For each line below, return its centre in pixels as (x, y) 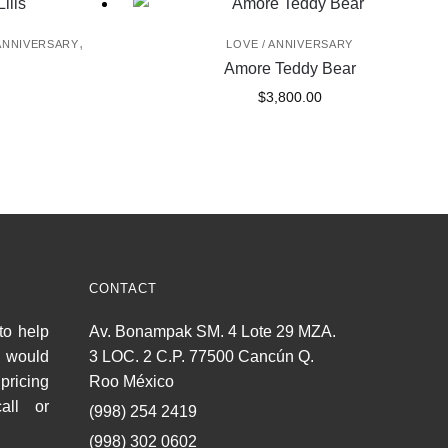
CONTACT (122, 289)
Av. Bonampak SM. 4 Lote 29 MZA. (212, 332)
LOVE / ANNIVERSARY (290, 44)
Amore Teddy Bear (289, 69)
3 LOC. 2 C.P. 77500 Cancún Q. (201, 357)
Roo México (131, 382)
